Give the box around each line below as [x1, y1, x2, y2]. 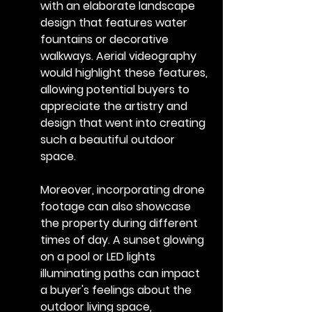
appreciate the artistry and [40, 97, 190, 114]
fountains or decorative [40, 31, 171, 47]
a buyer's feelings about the [40, 281, 194, 298]
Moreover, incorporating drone [40, 181, 208, 198]
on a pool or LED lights [40, 248, 158, 265]
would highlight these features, [40, 64, 210, 81]
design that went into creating [40, 114, 208, 131]
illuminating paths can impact [40, 265, 203, 281]
